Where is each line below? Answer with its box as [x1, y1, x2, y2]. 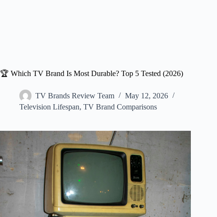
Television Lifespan [19, 103, 79, 111]
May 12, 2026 [125, 92, 168, 100]
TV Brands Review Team [35, 92, 114, 100]
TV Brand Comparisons [83, 103, 157, 111]
